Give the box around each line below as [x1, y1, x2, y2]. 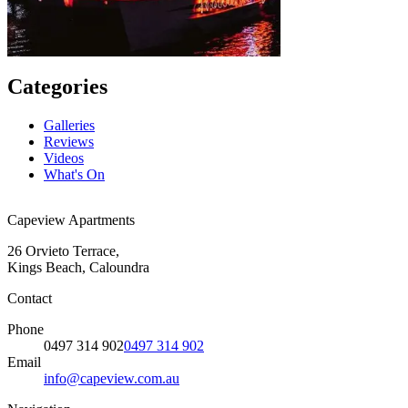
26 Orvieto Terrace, [7, 242, 119, 259]
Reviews [44, 133, 94, 149]
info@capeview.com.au [44, 370, 179, 386]
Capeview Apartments [7, 211, 135, 228]
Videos [44, 149, 84, 166]
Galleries [44, 117, 95, 133]
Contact [7, 290, 52, 306]
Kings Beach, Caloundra [7, 259, 149, 275]
